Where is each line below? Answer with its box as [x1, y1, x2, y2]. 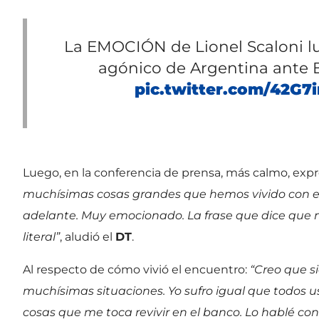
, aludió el [60, 229, 115, 244]
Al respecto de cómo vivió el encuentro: [23, 262, 250, 276]
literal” [23, 229, 60, 244]
